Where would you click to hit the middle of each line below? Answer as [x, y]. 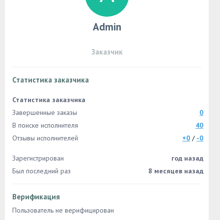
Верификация [36, 197]
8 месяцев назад [176, 171]
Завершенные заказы [45, 112]
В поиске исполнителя [45, 125]
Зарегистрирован [38, 158]
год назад [188, 158]
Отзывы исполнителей [45, 138]
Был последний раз [41, 171]
